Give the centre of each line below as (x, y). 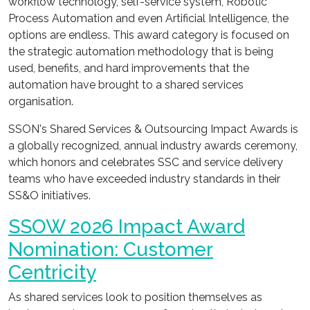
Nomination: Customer (111, 249)
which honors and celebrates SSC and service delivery (146, 162)
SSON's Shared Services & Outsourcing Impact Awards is (153, 129)
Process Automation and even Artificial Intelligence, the (148, 18)
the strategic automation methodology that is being (141, 52)
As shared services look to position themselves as (135, 297)
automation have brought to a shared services (126, 85)
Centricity (52, 272)
